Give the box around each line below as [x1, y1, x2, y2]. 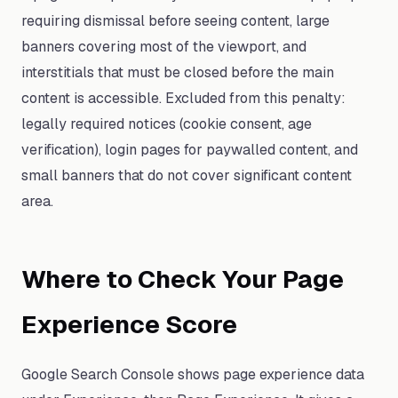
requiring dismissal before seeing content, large [21, 12, 330, 30]
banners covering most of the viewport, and [21, 37, 306, 56]
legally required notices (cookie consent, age [21, 115, 312, 133]
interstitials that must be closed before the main [21, 63, 334, 82]
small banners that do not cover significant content [21, 166, 352, 185]
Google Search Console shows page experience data [21, 365, 364, 384]
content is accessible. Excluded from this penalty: [21, 89, 346, 107]
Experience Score [21, 308, 237, 340]
